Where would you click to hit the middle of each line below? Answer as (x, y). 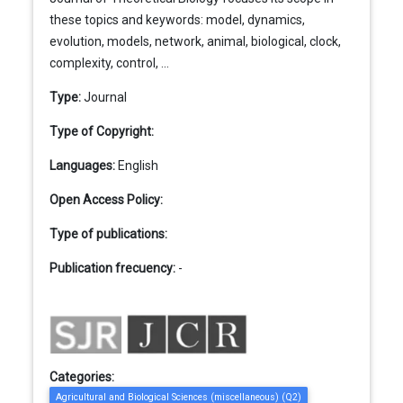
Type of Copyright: (101, 132)
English (138, 166)
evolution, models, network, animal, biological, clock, (195, 42)
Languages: (82, 166)
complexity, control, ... (109, 63)
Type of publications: (108, 234)
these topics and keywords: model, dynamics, (177, 20)
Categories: (81, 377)
